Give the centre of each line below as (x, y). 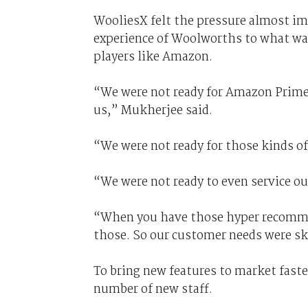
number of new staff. (154, 289)
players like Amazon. (153, 57)
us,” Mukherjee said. (153, 110)
